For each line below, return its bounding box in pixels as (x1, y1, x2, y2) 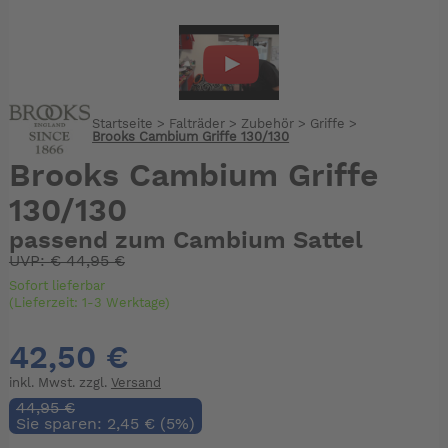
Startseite (92, 117, 154, 131)
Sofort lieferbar (8, 279, 105, 293)
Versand (110, 376, 161, 390)
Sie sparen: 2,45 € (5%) (15, 416, 195, 433)
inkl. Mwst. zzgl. (8, 376, 111, 390)
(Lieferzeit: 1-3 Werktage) (8, 296, 170, 310)
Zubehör (241, 117, 295, 131)
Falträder (169, 117, 226, 131)
